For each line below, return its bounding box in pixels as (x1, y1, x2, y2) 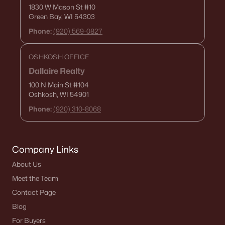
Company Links (12, 144, 78, 155)
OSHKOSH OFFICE (29, 53, 89, 61)
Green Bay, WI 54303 (29, 13, 95, 21)
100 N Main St (29, 81, 73, 89)
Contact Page (12, 188, 56, 196)
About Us (12, 160, 41, 168)
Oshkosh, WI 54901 (29, 90, 89, 98)
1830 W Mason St (29, 3, 84, 11)
